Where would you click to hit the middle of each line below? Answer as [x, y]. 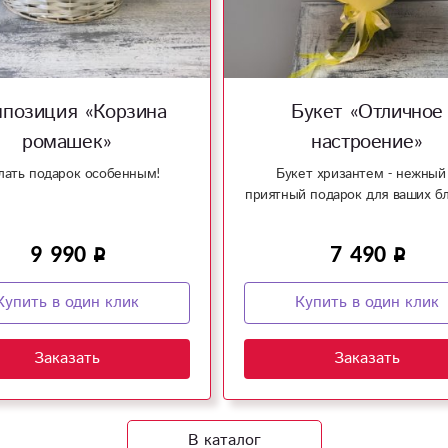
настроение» [367, 142]
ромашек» [67, 142]
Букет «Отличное [367, 112]
